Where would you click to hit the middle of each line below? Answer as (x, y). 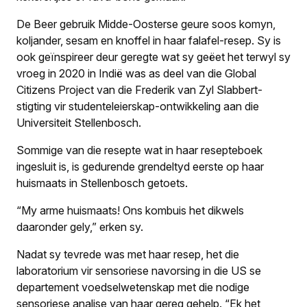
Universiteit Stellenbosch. (79, 122)
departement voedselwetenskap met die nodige (133, 287)
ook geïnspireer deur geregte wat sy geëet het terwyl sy (153, 57)
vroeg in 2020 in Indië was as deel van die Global (136, 73)
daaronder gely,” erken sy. (80, 226)
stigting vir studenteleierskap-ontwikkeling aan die (138, 106)
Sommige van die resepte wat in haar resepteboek (139, 150)
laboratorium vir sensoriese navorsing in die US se (139, 270)
